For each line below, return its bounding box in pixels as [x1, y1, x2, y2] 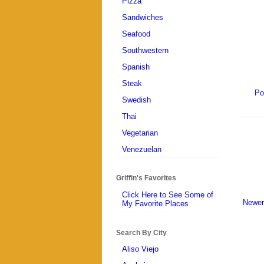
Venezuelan [122, 144, 161, 154]
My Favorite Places [122, 199, 189, 208]
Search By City [116, 228, 167, 237]
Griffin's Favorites [116, 174, 176, 183]
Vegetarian [122, 128, 158, 137]
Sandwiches [122, 12, 163, 22]
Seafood [122, 29, 150, 38]
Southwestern [122, 45, 169, 55]
